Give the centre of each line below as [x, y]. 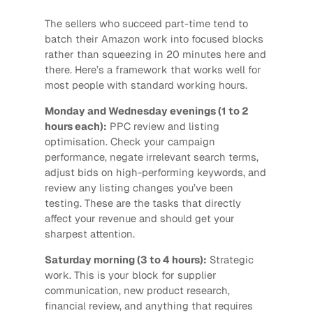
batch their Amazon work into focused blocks [154, 39]
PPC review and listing [163, 126]
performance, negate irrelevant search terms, [151, 157]
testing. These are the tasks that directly [143, 203]
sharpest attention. [89, 234]
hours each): [75, 126]
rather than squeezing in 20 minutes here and [155, 54]
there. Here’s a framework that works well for [153, 70]
